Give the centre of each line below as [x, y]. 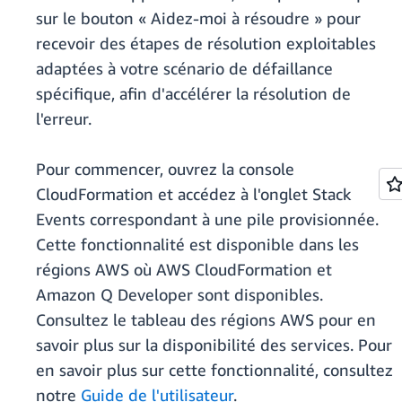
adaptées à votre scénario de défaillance [184, 69]
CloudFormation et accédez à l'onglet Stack [193, 194]
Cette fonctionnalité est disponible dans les [197, 245]
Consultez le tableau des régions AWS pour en [206, 320]
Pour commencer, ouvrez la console [165, 169]
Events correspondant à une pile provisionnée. [207, 219]
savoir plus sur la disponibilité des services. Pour [214, 345]
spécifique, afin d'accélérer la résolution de [193, 94]
